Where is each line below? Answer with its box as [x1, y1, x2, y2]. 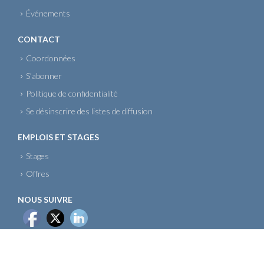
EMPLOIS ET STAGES [18, 132, 99, 143]
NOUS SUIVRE [18, 194, 72, 205]
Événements [26, 8, 70, 19]
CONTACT [18, 34, 60, 45]
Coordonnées [26, 53, 75, 64]
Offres [26, 169, 49, 179]
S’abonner [26, 71, 62, 81]
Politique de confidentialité [26, 88, 118, 99]
